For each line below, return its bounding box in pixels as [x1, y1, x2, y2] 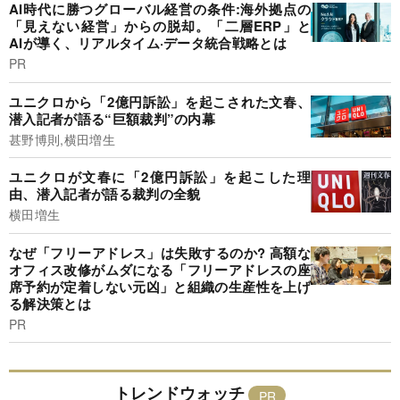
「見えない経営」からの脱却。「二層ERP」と [9, 16, 311, 37]
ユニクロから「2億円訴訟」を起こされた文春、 [9, 91, 311, 112]
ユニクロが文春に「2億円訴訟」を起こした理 [9, 167, 311, 187]
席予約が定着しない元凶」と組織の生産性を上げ [9, 276, 311, 296]
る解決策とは [9, 293, 91, 313]
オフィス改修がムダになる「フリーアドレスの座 [9, 259, 311, 279]
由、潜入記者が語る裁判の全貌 [9, 184, 201, 204]
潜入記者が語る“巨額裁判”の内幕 [9, 108, 216, 129]
